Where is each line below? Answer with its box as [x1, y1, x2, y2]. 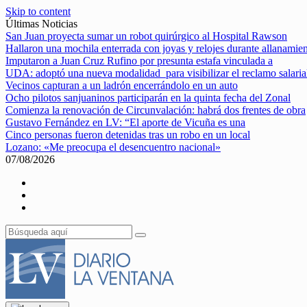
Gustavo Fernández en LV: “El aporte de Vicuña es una [5, 116, 245, 128]
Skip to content [5, 5, 71, 17]
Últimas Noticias [5, 18, 77, 29]
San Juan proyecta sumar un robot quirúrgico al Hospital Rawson [5, 30, 287, 42]
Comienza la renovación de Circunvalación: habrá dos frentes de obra [5, 104, 306, 116]
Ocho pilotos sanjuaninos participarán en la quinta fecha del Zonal [5, 92, 291, 103]
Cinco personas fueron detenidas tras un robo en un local [5, 129, 250, 140]
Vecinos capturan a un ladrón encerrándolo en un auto [5, 79, 238, 91]
